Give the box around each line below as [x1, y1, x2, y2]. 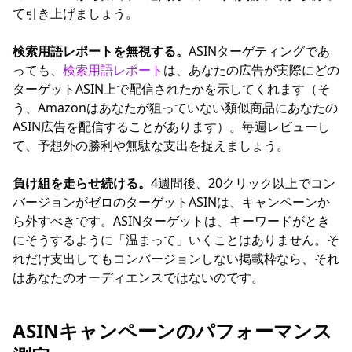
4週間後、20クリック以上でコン [151, 174, 335, 192]
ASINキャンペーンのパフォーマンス [13, 317, 332, 343]
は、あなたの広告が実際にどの [163, 61, 339, 79]
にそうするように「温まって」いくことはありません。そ [13, 231, 339, 248]
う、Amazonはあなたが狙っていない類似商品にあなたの [13, 99, 338, 116]
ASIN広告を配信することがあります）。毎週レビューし [13, 118, 330, 135]
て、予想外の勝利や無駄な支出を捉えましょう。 [13, 137, 289, 154]
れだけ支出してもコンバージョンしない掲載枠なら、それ [13, 250, 339, 267]
